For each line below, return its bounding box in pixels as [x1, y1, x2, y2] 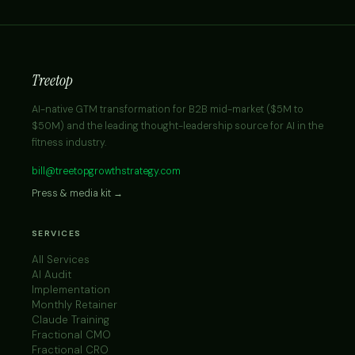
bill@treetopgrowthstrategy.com [32, 164, 181, 177]
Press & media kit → [32, 187, 123, 200]
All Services [32, 253, 90, 267]
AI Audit [32, 268, 71, 282]
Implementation [32, 283, 110, 297]
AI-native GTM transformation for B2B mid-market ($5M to [32, 102, 303, 116]
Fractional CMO [32, 328, 111, 342]
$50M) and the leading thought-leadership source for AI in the [32, 119, 323, 132]
